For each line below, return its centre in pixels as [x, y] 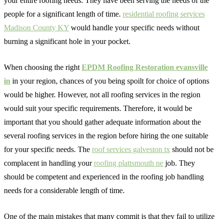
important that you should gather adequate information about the [102, 122]
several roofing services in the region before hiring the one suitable [106, 136]
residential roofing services [164, 14]
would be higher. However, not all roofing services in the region [102, 95]
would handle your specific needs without [134, 28]
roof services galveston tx [131, 149]
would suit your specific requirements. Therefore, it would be [98, 108]
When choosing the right [43, 67]
